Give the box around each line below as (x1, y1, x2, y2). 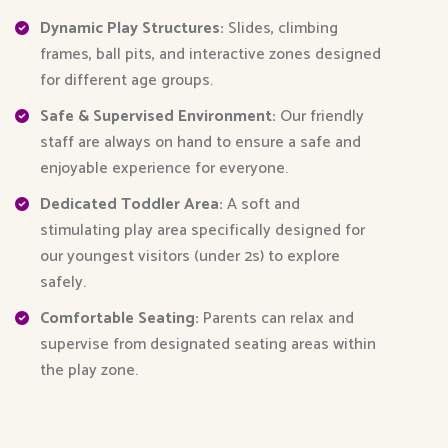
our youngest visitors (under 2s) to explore (40, 243, 340, 271)
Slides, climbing (224, 15, 338, 43)
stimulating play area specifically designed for (40, 217, 365, 245)
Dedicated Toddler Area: (40, 191, 223, 219)
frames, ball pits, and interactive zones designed (40, 41, 381, 69)
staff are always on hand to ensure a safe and (40, 129, 361, 157)
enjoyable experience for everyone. (40, 155, 288, 183)
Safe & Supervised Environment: (40, 103, 276, 131)
